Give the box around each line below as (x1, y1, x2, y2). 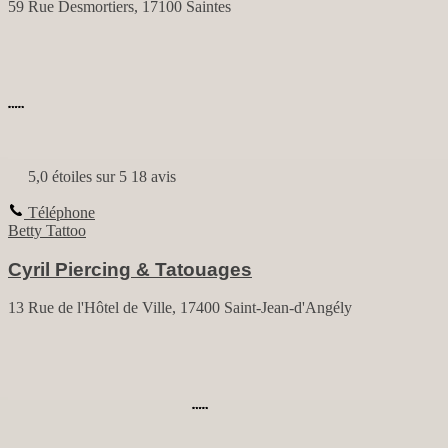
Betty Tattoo (8, 222, 86, 239)
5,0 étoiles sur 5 (24, 168, 127, 185)
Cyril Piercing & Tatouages (8, 258, 252, 280)
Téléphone (24, 204, 95, 221)
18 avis (131, 168, 176, 185)
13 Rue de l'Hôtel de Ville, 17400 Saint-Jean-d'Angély (8, 299, 352, 317)
